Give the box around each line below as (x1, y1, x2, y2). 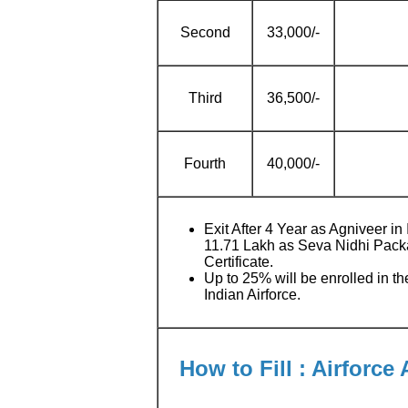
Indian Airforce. (204, 287, 301, 302)
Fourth (184, 156, 226, 171)
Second (179, 25, 230, 40)
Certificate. (204, 254, 273, 270)
